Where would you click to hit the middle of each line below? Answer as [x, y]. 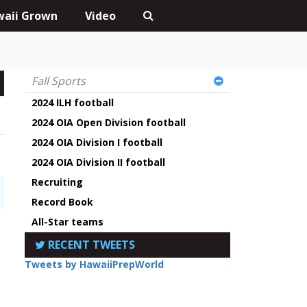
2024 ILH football [73, 102]
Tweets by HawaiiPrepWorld [94, 264]
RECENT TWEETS [90, 245]
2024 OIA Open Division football [109, 122]
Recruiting [57, 182]
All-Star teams [67, 222]
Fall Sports [59, 81]
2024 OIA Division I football [97, 142]
